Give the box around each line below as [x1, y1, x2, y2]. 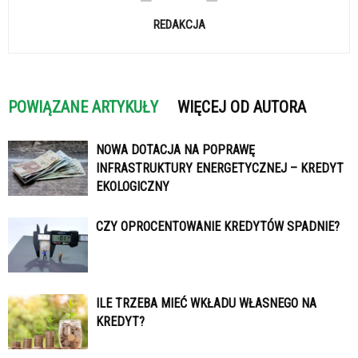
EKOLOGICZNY [96, 178, 169, 194]
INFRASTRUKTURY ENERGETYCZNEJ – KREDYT [96, 160, 344, 176]
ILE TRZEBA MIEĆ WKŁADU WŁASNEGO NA [96, 295, 316, 311]
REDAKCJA [153, 17, 205, 32]
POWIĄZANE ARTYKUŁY [8, 97, 158, 117]
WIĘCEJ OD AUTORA [177, 97, 306, 117]
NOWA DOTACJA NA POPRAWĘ [96, 141, 255, 157]
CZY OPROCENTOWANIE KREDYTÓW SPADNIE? [96, 218, 340, 234]
